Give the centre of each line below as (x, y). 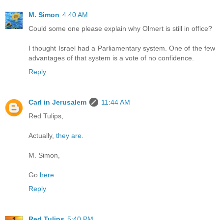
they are (69, 136)
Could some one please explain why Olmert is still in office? (120, 29)
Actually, (42, 136)
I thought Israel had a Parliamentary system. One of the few (122, 48)
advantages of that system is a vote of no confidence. (111, 58)
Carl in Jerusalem (57, 102)
